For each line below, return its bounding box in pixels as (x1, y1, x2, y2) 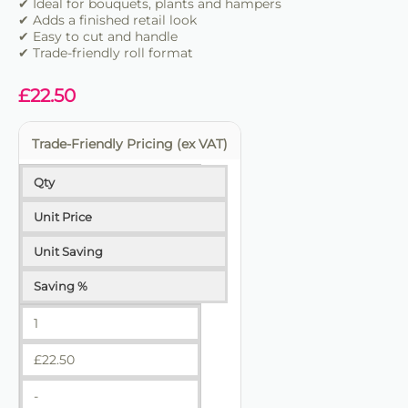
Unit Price (34, 209, 92, 225)
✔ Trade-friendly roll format (18, 45, 193, 62)
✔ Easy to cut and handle (18, 28, 178, 46)
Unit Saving (34, 244, 103, 260)
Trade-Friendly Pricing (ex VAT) (32, 136, 228, 153)
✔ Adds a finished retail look (18, 12, 197, 29)
